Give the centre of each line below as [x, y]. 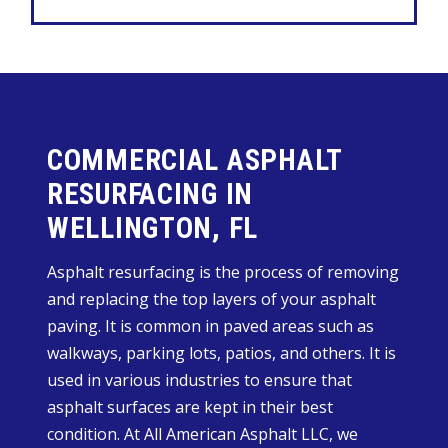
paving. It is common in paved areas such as [210, 326]
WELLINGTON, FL [153, 227]
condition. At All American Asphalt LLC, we [202, 434]
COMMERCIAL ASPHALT [194, 159]
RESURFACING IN [150, 193]
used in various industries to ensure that [199, 380]
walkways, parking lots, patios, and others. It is [221, 353]
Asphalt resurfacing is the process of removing [223, 272]
